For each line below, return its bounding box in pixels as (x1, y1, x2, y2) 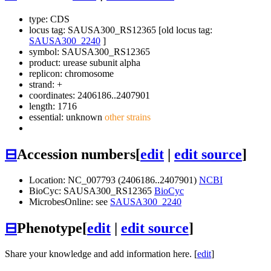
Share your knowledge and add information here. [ (5, 248, 197, 259)
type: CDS (29, 14, 70, 25)
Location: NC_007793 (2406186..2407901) (29, 174, 199, 185)
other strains (102, 112, 151, 123)
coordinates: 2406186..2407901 (29, 90, 150, 101)
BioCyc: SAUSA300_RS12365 (29, 185, 154, 196)
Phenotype (17, 220, 82, 236)
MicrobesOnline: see (29, 196, 110, 207)
